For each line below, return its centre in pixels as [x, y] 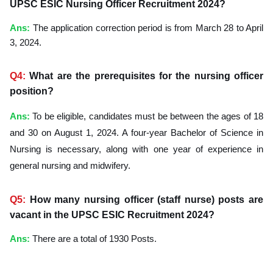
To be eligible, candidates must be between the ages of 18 [148, 116]
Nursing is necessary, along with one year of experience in [136, 149]
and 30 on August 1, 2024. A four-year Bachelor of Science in [136, 132]
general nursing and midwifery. [70, 165]
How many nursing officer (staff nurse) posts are [146, 199]
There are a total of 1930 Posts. [94, 238]
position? [32, 91]
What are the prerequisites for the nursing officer [146, 76]
